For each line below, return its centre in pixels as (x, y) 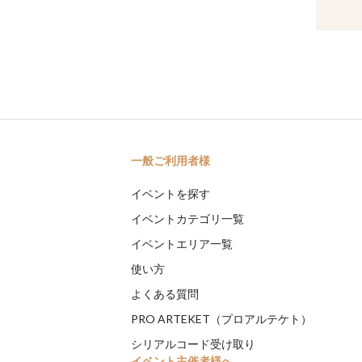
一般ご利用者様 (170, 161)
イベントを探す (170, 194)
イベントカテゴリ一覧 (187, 219)
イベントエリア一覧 (182, 244)
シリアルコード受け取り (193, 344)
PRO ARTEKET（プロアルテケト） (221, 319)
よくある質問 (165, 294)
